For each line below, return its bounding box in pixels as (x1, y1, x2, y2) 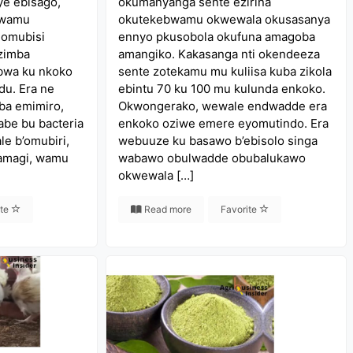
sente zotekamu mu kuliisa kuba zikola (118, 64, 333, 79)
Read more (142, 203, 192, 215)
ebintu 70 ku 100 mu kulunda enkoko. (118, 81, 326, 96)
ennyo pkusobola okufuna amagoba (118, 29, 316, 44)
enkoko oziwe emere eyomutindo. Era (118, 116, 329, 131)
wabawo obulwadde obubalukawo (118, 150, 307, 165)
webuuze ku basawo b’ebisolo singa (118, 133, 318, 148)
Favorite (221, 203, 260, 215)
